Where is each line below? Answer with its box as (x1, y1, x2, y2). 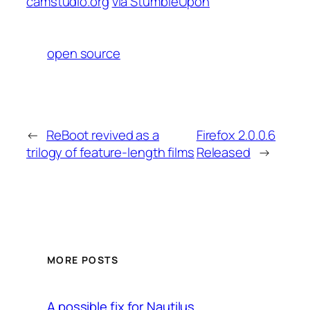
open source (47, 44, 120, 62)
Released (196, 143, 250, 161)
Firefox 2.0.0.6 (196, 125, 276, 144)
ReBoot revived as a (46, 125, 160, 144)
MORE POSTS (47, 253, 118, 267)
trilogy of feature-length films (26, 143, 194, 161)
